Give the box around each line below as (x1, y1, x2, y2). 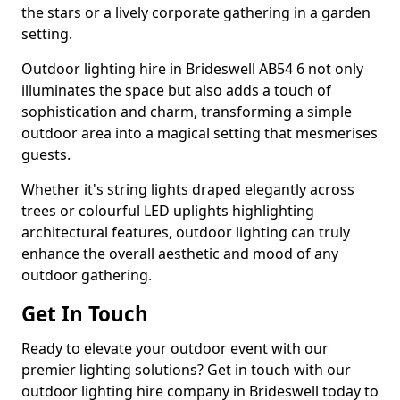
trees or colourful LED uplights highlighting (21, 201, 314, 221)
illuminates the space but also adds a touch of (21, 80, 331, 101)
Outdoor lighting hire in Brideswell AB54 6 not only (21, 59, 363, 79)
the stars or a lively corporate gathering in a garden (21, 3, 371, 23)
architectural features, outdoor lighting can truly (21, 222, 350, 243)
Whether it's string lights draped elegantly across (21, 179, 354, 200)
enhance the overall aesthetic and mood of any (21, 244, 338, 264)
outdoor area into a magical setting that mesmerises (21, 123, 378, 144)
